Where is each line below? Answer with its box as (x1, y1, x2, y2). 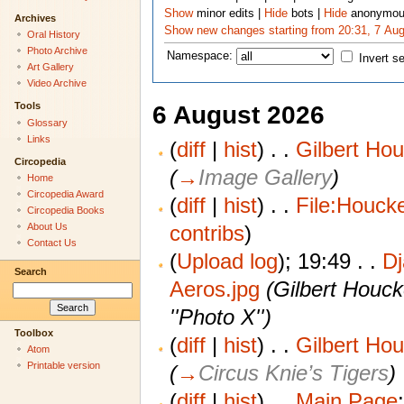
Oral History (26, 29, 80, 41)
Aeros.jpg (169, 277, 260, 302)
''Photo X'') (169, 305, 271, 330)
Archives (14, 12, 56, 23)
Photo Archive (26, 45, 87, 57)
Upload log (176, 249, 278, 274)
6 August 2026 (151, 101, 325, 130)
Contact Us (26, 237, 77, 249)
